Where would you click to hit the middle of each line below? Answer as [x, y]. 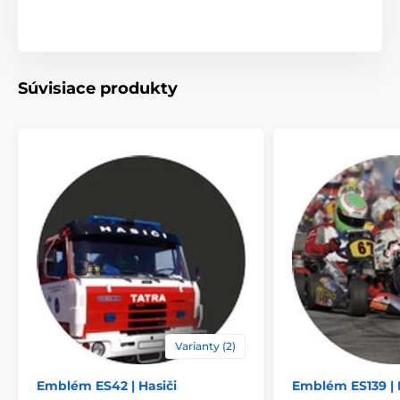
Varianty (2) [205, 346]
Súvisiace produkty [98, 89]
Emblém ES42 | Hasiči [107, 386]
